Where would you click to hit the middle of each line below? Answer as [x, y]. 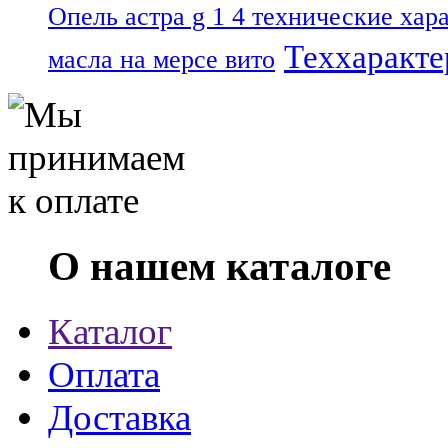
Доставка [119, 417]
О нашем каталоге [219, 265]
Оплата [104, 374]
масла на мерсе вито [161, 59]
